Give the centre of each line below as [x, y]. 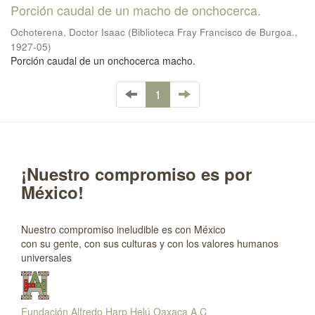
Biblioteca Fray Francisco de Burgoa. [213, 32]
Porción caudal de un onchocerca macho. [103, 60]
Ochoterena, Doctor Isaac [68, 32]
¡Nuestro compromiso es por [136, 174]
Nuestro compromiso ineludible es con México [123, 229]
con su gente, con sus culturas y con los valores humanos [150, 243]
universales [46, 257]
